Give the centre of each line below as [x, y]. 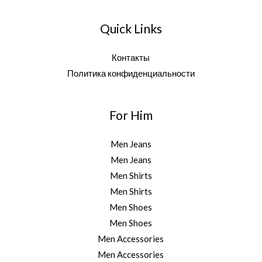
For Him [131, 115]
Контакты [131, 57]
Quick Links [131, 28]
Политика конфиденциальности [131, 73]
